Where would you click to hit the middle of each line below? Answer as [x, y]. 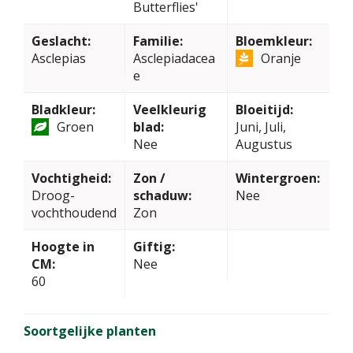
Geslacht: [61, 41]
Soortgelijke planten [90, 331]
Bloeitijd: [264, 109]
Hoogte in [63, 246]
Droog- [53, 195]
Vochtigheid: [71, 178]
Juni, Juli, [260, 126]
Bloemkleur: [273, 41]
